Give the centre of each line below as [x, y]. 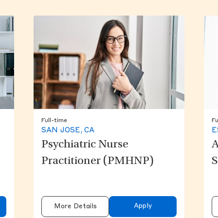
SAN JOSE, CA [68, 131]
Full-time [54, 121]
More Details [75, 207]
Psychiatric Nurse [85, 145]
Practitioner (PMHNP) [98, 162]
